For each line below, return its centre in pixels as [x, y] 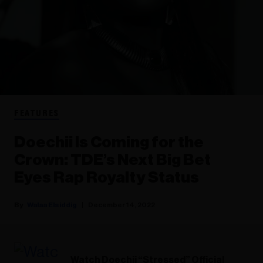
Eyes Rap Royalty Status [107, 177]
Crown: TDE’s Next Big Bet [112, 160]
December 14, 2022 [122, 205]
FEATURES [37, 114]
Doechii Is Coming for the [109, 142]
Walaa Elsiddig [52, 205]
